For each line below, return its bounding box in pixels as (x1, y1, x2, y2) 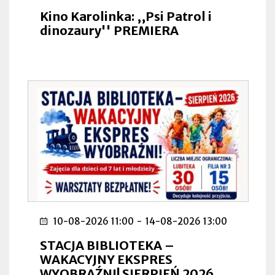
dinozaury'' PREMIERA (40, 22, 179, 38)
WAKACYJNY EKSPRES (40, 251, 172, 267)
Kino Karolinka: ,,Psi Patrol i (40, 8, 212, 24)
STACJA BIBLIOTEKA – (40, 237, 174, 253)
